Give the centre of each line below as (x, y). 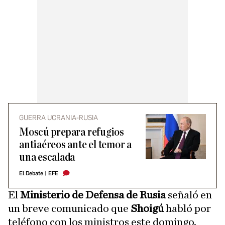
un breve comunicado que (69, 208)
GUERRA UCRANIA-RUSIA (59, 118)
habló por (187, 208)
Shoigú (147, 208)
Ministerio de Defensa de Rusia (93, 195)
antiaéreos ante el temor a (76, 145)
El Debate (31, 174)
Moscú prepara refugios (72, 132)
